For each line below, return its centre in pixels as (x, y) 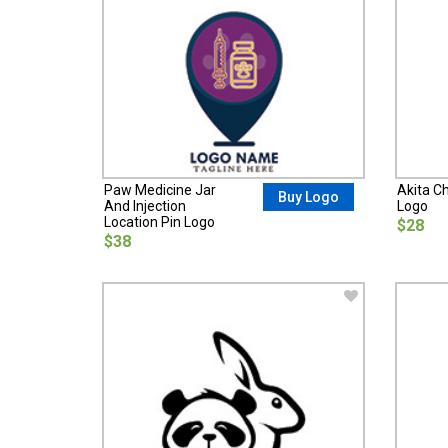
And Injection (145, 206)
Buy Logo (309, 197)
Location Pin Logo (159, 222)
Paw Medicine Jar (160, 190)
